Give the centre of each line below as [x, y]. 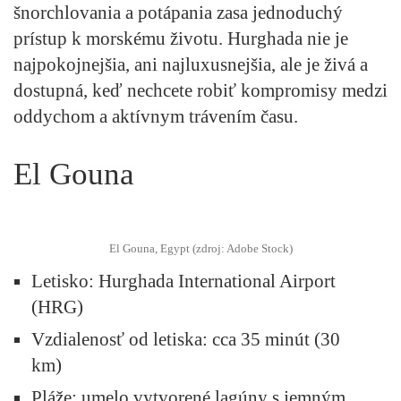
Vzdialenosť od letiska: [119, 339]
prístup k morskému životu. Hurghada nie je [181, 38]
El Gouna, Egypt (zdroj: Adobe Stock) [200, 248]
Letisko [60, 281]
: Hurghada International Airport [212, 281]
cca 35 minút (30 [274, 339]
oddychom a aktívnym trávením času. [156, 116]
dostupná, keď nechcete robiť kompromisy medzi [200, 90]
